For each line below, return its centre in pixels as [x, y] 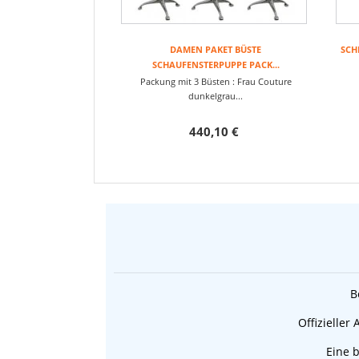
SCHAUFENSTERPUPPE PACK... [216, 65]
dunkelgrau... [216, 96]
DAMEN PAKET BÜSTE [216, 49]
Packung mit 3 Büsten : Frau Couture [216, 81]
